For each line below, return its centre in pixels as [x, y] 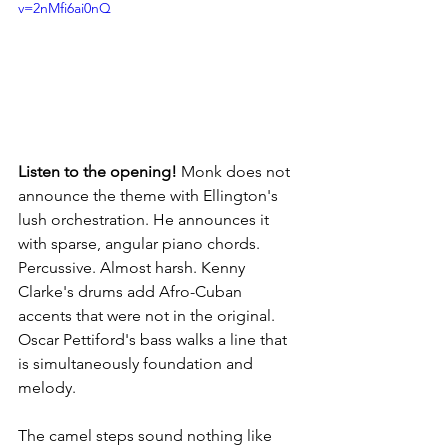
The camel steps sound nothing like [147, 436]
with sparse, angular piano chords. [141, 244]
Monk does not [235, 172]
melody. [47, 388]
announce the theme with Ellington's [150, 196]
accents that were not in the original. [148, 316]
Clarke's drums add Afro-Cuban [132, 292]
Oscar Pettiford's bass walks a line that [154, 340]
